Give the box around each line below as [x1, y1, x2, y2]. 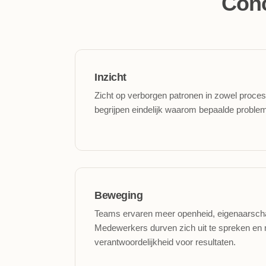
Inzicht [94, 71, 126, 83]
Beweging [94, 189, 142, 201]
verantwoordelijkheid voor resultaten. [94, 237, 236, 247]
